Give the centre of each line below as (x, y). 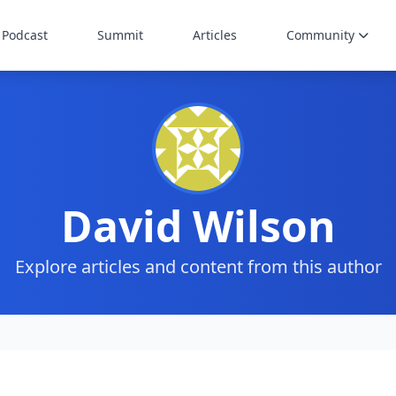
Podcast (25, 35)
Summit (120, 35)
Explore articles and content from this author (198, 267)
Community (320, 35)
